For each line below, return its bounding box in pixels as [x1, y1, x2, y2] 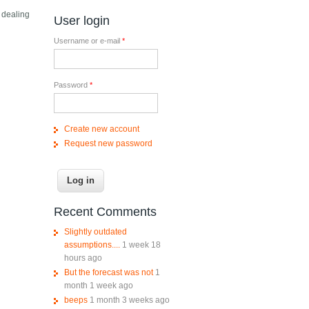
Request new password [63, 139, 152, 149]
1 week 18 [121, 240, 161, 250]
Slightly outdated [63, 227, 127, 237]
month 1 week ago [63, 281, 133, 291]
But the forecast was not [63, 268, 153, 278]
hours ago [63, 253, 102, 263]
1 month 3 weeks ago [89, 295, 170, 306]
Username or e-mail [53, 37, 122, 46]
